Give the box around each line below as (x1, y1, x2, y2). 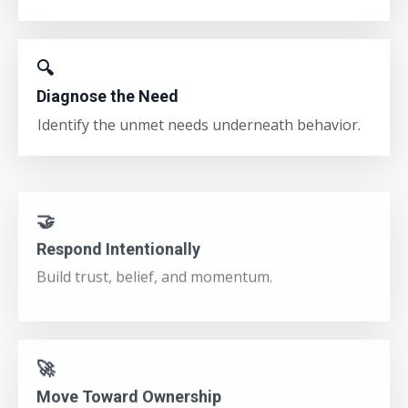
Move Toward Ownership (36, 369, 221, 389)
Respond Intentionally (36, 221, 200, 241)
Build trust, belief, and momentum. (36, 249, 272, 270)
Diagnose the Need (36, 87, 178, 107)
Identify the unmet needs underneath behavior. (37, 115, 361, 136)
